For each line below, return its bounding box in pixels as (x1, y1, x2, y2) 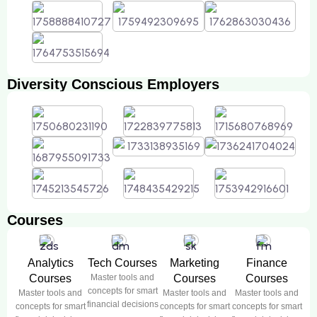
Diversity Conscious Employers (7, 76, 219, 93)
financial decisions (86, 299, 158, 310)
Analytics (27, 257, 74, 270)
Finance (246, 257, 287, 270)
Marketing (170, 257, 219, 270)
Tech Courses (88, 257, 157, 270)
